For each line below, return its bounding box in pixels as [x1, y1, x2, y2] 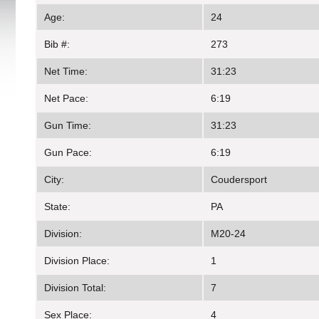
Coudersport [211, 174, 267, 186]
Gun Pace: [44, 147, 92, 159]
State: [44, 201, 70, 213]
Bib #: [44, 38, 70, 51]
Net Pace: [44, 93, 88, 105]
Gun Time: [44, 120, 91, 132]
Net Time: [44, 66, 88, 78]
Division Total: [44, 282, 106, 294]
